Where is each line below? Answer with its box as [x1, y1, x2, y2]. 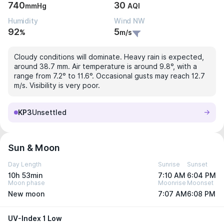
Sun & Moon [8, 142, 60, 153]
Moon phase [8, 179, 45, 186]
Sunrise [158, 160, 180, 168]
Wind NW [114, 17, 145, 25]
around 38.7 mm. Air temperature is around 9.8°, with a [14, 62, 197, 70]
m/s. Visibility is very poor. [14, 81, 100, 89]
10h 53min [8, 171, 42, 179]
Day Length [8, 160, 41, 168]
